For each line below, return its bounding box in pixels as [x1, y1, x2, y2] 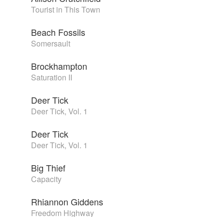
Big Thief [31, 161, 65, 174]
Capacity [31, 173, 62, 185]
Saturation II [31, 72, 72, 83]
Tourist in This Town [31, 4, 100, 15]
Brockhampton [31, 60, 87, 73]
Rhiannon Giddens [31, 195, 103, 208]
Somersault [31, 38, 70, 49]
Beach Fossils [31, 26, 85, 39]
